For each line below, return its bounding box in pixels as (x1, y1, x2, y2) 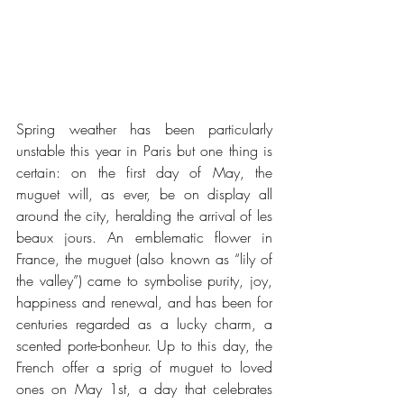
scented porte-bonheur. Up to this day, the (16, 335, 272, 355)
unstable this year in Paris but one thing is (16, 140, 272, 161)
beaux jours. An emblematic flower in (16, 226, 272, 247)
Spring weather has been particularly (16, 118, 272, 139)
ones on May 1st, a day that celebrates (16, 378, 272, 399)
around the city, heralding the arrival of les (16, 205, 272, 225)
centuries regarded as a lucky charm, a (16, 313, 272, 334)
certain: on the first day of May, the (16, 161, 272, 182)
